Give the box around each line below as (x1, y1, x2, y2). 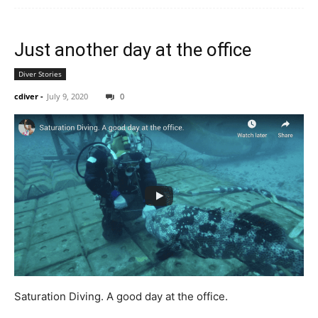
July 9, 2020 (47, 90, 88, 102)
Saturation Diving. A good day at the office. (14, 289, 228, 303)
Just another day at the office (14, 38, 251, 60)
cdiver (14, 90, 38, 102)
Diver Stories (18, 68, 62, 79)
